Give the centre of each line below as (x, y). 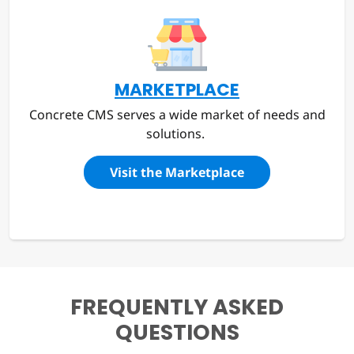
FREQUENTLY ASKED (177, 307)
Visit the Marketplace (177, 173)
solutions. (177, 134)
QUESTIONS (177, 333)
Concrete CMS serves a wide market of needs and (177, 115)
